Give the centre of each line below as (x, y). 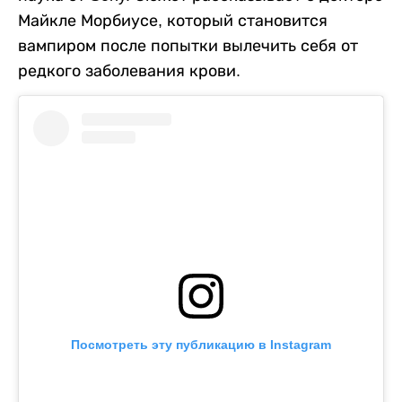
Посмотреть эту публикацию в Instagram (201, 345)
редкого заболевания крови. (129, 71)
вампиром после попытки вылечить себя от (188, 46)
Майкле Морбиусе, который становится (173, 21)
